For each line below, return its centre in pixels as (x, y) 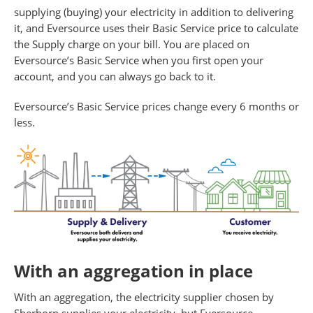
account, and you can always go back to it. (115, 77)
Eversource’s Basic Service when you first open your (139, 60)
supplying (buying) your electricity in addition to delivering (154, 12)
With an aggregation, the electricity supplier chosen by (144, 297)
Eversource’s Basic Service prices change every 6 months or (156, 107)
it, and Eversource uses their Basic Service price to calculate (156, 28)
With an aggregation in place (133, 270)
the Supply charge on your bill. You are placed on (132, 44)
